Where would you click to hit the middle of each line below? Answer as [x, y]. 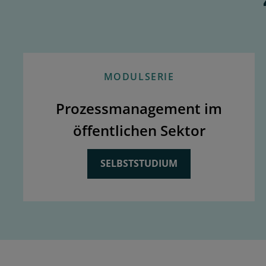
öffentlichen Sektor [139, 130]
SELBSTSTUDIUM [139, 163]
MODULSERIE [139, 76]
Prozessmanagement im [139, 108]
